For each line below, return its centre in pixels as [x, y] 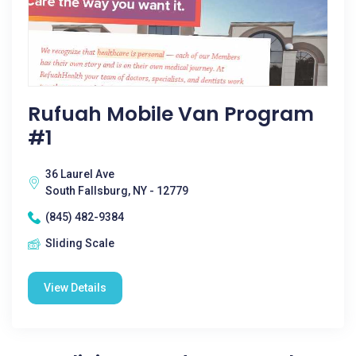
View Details [75, 288]
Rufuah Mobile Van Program [171, 114]
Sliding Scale [80, 243]
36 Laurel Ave [80, 174]
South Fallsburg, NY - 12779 [117, 191]
